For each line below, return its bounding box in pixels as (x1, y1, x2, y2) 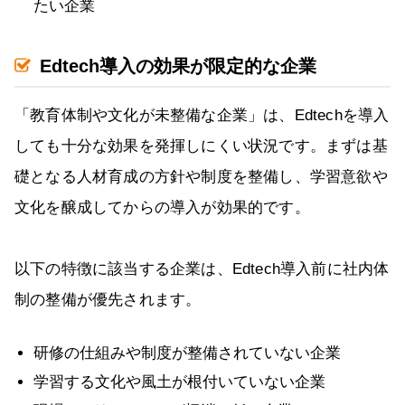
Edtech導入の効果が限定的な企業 (40, 56, 316, 77)
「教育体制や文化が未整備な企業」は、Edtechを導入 (14, 107, 390, 125)
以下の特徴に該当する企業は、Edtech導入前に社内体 (14, 260, 390, 278)
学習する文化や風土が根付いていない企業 (33, 373, 325, 391)
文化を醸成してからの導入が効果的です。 (14, 199, 310, 217)
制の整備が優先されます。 (14, 291, 202, 309)
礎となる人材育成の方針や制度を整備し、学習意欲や (14, 168, 388, 186)
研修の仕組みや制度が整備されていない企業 (33, 344, 341, 363)
